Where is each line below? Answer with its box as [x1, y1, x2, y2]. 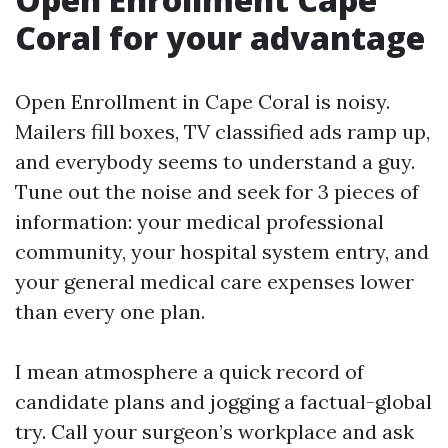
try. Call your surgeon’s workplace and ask [15, 419, 414, 444]
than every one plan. [15, 299, 205, 324]
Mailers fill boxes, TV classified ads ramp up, [15, 119, 430, 144]
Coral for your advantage [15, 16, 425, 59]
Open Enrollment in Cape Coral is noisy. [15, 89, 390, 114]
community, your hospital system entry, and [15, 239, 429, 264]
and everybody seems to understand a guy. [15, 149, 415, 174]
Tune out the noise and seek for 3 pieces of [15, 179, 419, 204]
